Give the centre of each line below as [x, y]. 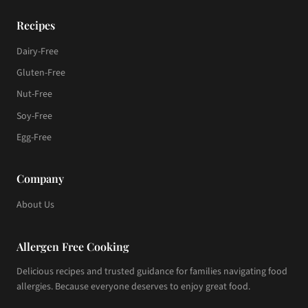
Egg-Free [34, 138]
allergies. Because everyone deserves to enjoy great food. [133, 286]
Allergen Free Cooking [73, 246]
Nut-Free [34, 95]
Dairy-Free [37, 51]
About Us [35, 205]
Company [40, 179]
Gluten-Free [41, 73]
